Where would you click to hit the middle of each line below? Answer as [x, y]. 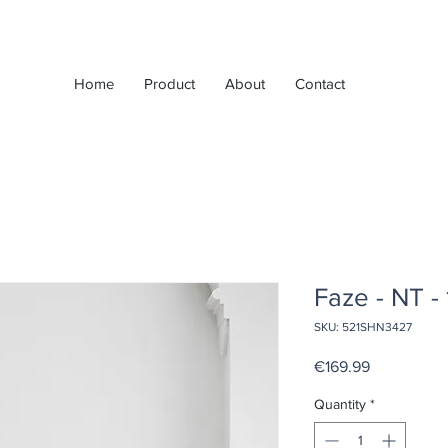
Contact [319, 83]
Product [169, 83]
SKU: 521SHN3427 [363, 326]
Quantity [340, 403]
